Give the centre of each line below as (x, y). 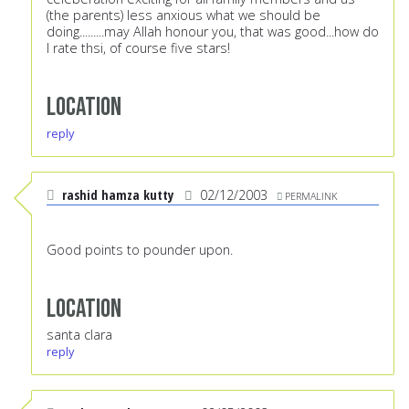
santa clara (79, 335)
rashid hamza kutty (118, 195)
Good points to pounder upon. (140, 250)
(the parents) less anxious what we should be (184, 16)
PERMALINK (311, 196)
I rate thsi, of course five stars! (138, 48)
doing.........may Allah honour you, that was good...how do (213, 32)
